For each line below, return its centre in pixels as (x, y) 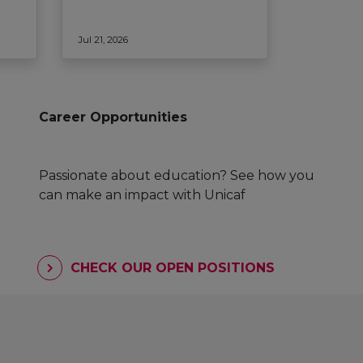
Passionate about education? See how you (177, 175)
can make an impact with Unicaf (142, 194)
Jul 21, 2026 (103, 40)
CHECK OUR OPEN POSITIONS (171, 268)
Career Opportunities (113, 117)
